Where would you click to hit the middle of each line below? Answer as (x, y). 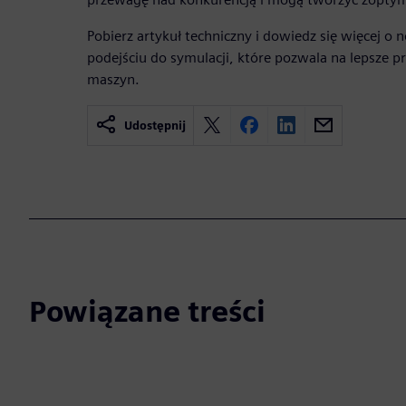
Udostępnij (155, 125)
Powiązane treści (147, 311)
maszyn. (113, 79)
